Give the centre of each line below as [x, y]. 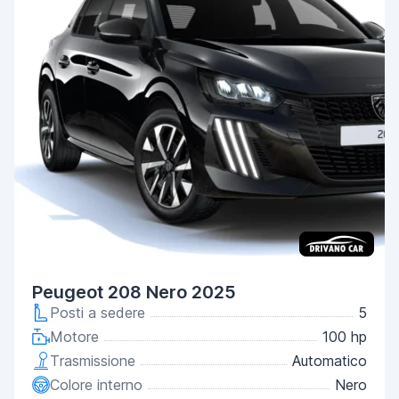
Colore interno [96, 385]
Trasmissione [93, 361]
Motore [74, 337]
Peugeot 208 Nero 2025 [134, 292]
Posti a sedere [98, 313]
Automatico [330, 361]
